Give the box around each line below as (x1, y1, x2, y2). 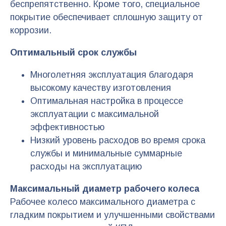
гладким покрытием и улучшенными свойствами (10, 209, 215, 220)
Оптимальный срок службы (10, 47, 137, 58)
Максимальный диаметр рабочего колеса (10, 183, 199, 194)
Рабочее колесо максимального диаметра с (10, 196, 195, 207)
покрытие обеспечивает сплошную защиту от (10, 12, 203, 22)
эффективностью (30, 122, 104, 132)
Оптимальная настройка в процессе (30, 95, 183, 106)
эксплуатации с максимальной (30, 108, 159, 119)
